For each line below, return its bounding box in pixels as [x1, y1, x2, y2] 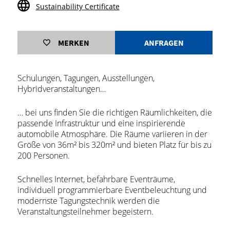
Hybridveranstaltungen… [17, 83, 106, 94]
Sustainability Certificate [35, 2, 120, 11]
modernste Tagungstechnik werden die [17, 195, 160, 206]
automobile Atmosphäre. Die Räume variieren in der [17, 128, 207, 140]
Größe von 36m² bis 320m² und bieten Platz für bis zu [17, 139, 212, 150]
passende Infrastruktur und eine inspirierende [17, 118, 185, 129]
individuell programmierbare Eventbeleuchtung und [17, 184, 207, 196]
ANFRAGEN [144, 37, 184, 48]
